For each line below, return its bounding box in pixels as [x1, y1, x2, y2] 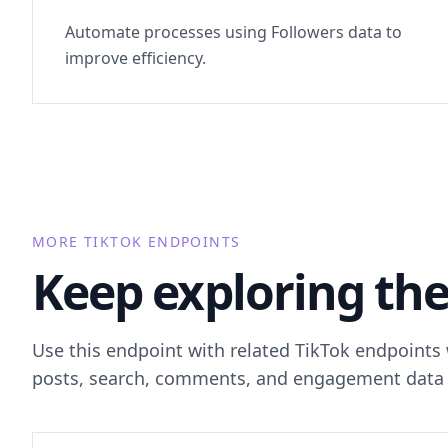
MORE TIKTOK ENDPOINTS [32, 232, 241, 251]
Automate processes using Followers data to [65, 21, 402, 43]
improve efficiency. [65, 47, 206, 69]
